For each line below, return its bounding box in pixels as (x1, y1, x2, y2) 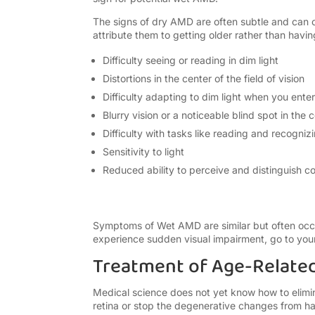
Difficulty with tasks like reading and (103, 127, 271, 140)
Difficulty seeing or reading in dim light (103, 54, 278, 67)
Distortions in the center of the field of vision (103, 72, 304, 85)
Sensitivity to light (103, 146, 184, 158)
